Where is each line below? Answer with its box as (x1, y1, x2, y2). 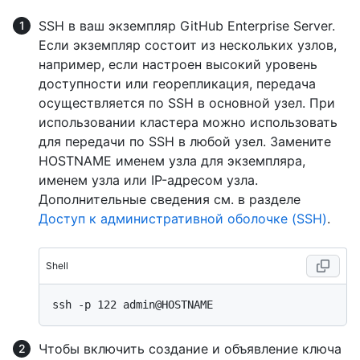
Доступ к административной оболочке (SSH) (39, 211, 327, 227)
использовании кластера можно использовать (39, 114, 337, 131)
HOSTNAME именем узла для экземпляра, (39, 153, 305, 170)
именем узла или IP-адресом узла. (39, 172, 258, 189)
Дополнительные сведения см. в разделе (39, 191, 301, 208)
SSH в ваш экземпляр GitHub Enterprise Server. (39, 18, 335, 35)
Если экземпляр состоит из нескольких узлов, (39, 37, 337, 54)
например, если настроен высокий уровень (39, 56, 317, 73)
